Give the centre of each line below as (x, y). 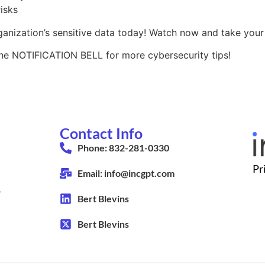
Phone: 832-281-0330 (124, 147)
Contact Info (101, 133)
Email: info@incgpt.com (126, 173)
